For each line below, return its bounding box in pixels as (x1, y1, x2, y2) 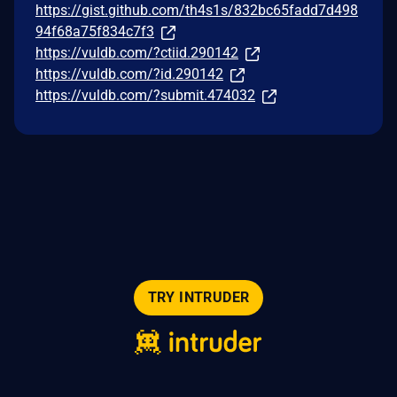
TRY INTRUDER (147, 289, 250, 306)
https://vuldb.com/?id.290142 (35, 65, 223, 82)
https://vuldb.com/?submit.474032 (35, 86, 255, 104)
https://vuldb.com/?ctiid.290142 (35, 43, 238, 61)
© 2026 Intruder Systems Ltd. (121, 370, 261, 384)
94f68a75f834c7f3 (35, 22, 154, 40)
